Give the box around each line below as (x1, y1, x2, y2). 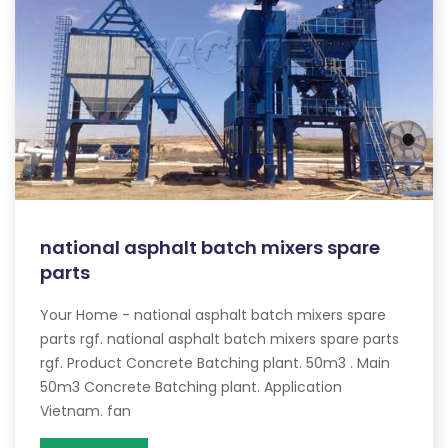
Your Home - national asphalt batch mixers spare (40, 304, 386, 325)
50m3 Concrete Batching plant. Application (40, 376, 342, 397)
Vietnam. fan (40, 400, 131, 421)
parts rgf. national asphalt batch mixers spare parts (40, 328, 399, 349)
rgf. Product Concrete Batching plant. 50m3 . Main (40, 352, 390, 373)
